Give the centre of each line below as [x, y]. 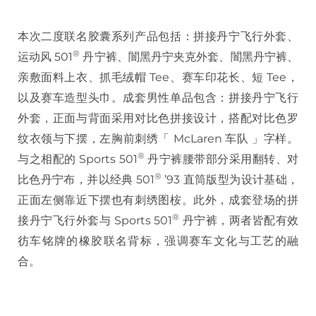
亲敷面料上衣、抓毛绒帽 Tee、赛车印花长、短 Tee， [158, 78]
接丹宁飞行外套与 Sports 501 [95, 221]
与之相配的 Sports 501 [78, 159]
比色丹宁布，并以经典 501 [86, 180]
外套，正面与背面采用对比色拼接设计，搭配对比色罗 [158, 119]
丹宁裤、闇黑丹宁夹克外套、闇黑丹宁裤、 [189, 57]
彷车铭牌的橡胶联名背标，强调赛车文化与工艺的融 [158, 241]
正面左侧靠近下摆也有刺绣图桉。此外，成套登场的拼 [158, 200]
